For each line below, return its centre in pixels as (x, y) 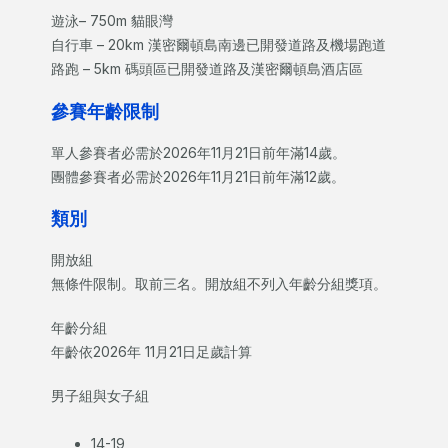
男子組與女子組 (99, 396)
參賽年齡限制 (114, 111)
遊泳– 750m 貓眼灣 (113, 21)
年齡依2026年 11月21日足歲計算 (151, 352)
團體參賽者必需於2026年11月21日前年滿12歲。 (197, 176)
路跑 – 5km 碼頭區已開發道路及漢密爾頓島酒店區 (206, 69)
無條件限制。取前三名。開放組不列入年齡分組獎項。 (218, 284)
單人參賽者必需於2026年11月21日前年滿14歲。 (198, 152)
